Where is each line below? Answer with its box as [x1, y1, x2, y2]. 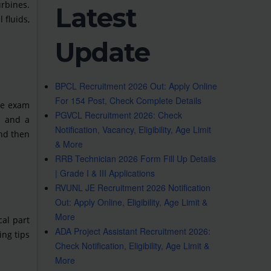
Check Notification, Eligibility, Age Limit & [55, 240, 209, 252]
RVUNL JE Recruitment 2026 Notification [55, 181, 211, 194]
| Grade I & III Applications [55, 167, 155, 179]
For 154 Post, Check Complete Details [55, 94, 201, 106]
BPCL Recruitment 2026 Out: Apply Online [55, 80, 217, 92]
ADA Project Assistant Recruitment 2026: [55, 225, 211, 237]
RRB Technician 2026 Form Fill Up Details [55, 152, 216, 165]
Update [55, 36, 150, 68]
